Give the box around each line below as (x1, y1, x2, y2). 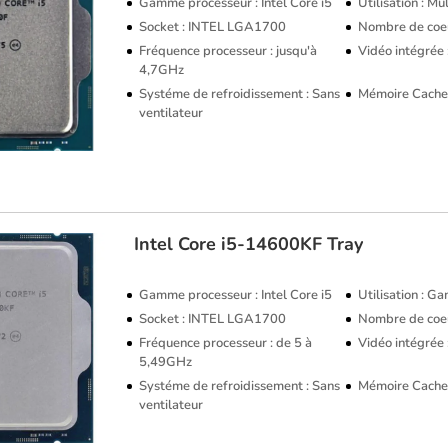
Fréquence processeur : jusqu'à (139, 41, 318, 60)
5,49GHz (139, 353, 193, 371)
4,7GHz (139, 60, 185, 79)
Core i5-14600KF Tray (178, 232, 364, 256)
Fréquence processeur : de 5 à (139, 334, 313, 352)
